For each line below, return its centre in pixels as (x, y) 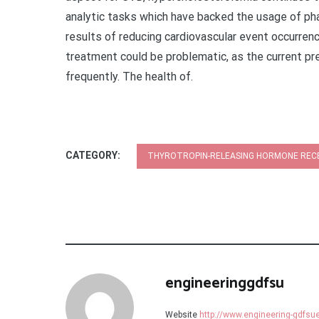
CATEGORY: (94, 155)
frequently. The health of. (129, 77)
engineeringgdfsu (225, 283)
